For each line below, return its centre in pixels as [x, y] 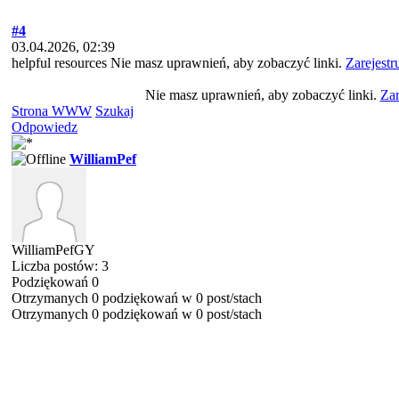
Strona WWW [52, 111]
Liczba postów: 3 [60, 266]
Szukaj [114, 111]
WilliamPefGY [53, 250]
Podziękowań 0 [55, 282]
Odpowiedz [45, 127]
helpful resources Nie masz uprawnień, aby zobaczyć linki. [179, 63]
